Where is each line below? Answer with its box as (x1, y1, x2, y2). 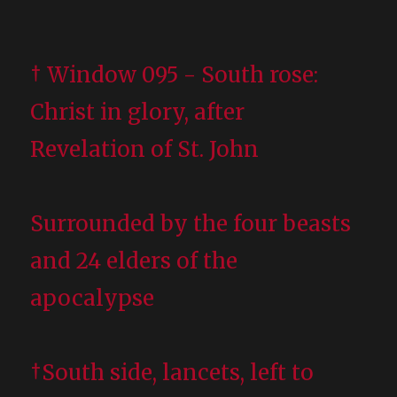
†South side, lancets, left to (30, 358, 315, 386)
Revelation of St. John (30, 135, 260, 163)
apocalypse (30, 284, 155, 312)
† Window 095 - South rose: (30, 60, 319, 89)
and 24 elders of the (30, 246, 238, 275)
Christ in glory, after (30, 97, 245, 126)
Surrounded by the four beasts (30, 209, 352, 237)
